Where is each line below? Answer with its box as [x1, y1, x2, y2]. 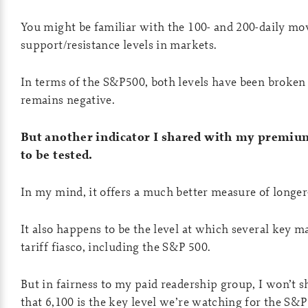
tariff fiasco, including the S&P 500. [21, 239, 211, 254]
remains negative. [21, 91, 115, 107]
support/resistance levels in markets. [21, 36, 217, 52]
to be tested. [21, 146, 93, 163]
